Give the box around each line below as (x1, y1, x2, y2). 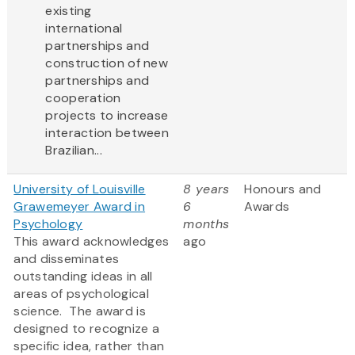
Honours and (244, 181, 322, 198)
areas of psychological (13, 285, 149, 303)
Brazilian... (45, 142, 102, 159)
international (45, 20, 123, 37)
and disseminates (13, 250, 120, 268)
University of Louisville (13, 181, 146, 198)
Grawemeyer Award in (13, 198, 146, 216)
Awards (244, 198, 290, 216)
